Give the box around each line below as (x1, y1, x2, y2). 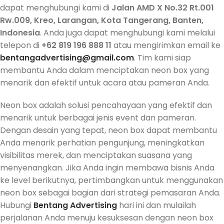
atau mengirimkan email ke (111, 39, 220, 51)
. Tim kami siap (134, 51, 191, 63)
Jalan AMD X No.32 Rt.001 (111, 1, 214, 13)
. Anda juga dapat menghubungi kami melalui (40, 26, 215, 38)
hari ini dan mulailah (117, 199, 196, 211)
